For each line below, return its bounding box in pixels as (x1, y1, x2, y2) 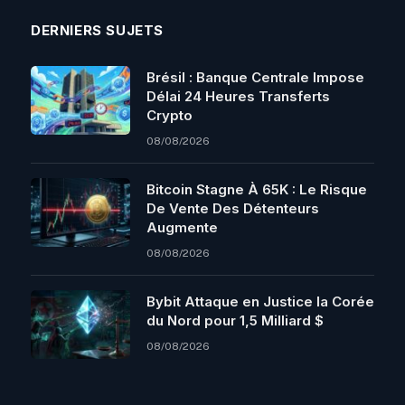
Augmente (146, 219, 218, 237)
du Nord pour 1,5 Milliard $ (146, 312, 324, 330)
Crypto (146, 107, 193, 125)
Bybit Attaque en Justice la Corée (146, 293, 374, 311)
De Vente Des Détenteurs (146, 200, 319, 218)
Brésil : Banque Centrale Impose (146, 69, 364, 87)
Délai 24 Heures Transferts (146, 88, 330, 106)
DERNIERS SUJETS (31, 22, 164, 40)
